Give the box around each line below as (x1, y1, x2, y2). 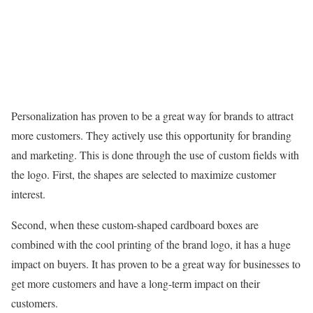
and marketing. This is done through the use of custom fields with (11, 147, 299, 162)
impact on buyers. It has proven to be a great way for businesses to (11, 256, 300, 271)
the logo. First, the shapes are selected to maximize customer (11, 166, 276, 182)
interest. (11, 186, 45, 201)
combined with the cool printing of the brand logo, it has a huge (11, 236, 291, 252)
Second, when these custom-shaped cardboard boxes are (11, 217, 259, 232)
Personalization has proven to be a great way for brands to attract (11, 108, 293, 123)
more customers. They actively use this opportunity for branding (11, 127, 291, 143)
